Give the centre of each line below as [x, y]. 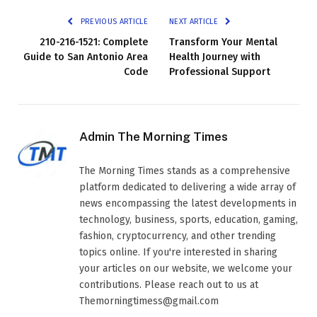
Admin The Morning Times [154, 137]
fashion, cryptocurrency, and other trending [178, 236]
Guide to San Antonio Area [86, 57]
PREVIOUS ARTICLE [113, 22]
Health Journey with [215, 57]
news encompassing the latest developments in [188, 204]
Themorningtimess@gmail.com [149, 301]
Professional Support [220, 72]
